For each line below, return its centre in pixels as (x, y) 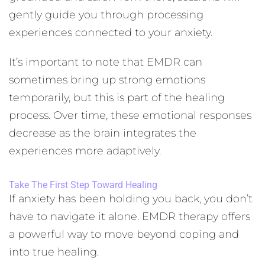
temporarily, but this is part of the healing (117, 98)
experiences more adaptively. (85, 151)
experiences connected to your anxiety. (111, 33)
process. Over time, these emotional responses (130, 115)
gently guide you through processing (106, 15)
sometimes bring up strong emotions (107, 80)
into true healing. (54, 252)
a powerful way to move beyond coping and (124, 234)
